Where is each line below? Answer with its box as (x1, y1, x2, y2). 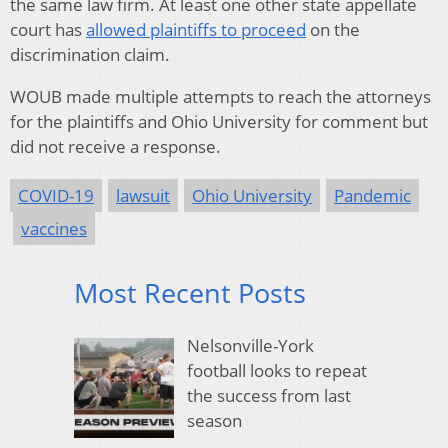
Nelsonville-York (186, 333, 314, 357)
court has (10, 18, 86, 42)
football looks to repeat (186, 358, 367, 382)
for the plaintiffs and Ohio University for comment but (10, 110, 428, 134)
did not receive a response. (10, 135, 221, 159)
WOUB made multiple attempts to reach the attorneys (10, 85, 431, 109)
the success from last (186, 383, 351, 407)
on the (306, 18, 360, 42)
